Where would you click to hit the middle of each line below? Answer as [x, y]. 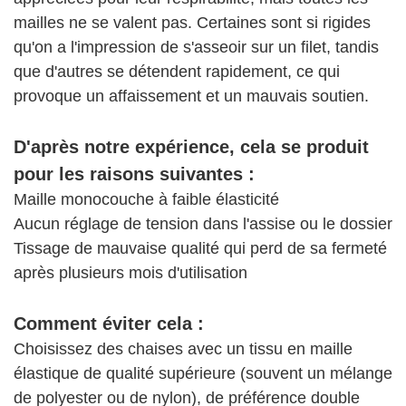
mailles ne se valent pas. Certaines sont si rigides [192, 23]
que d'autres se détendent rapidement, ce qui [177, 72]
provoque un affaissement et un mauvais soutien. [191, 97]
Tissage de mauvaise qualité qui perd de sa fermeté [200, 249]
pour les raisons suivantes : [134, 174]
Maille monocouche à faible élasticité [146, 200]
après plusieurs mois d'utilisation [130, 273]
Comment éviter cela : [109, 324]
